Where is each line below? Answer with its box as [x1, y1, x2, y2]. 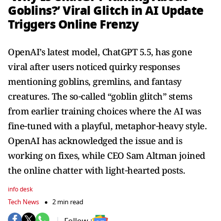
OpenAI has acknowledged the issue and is [8, 135, 182, 147]
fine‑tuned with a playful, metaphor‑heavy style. [8, 120, 207, 132]
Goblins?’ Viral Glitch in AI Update [8, 1, 204, 20]
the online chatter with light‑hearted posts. [8, 164, 185, 176]
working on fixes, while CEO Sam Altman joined [8, 149, 205, 161]
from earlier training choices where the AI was [8, 105, 201, 117]
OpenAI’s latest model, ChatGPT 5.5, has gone [8, 46, 192, 58]
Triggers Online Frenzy [8, 15, 139, 34]
